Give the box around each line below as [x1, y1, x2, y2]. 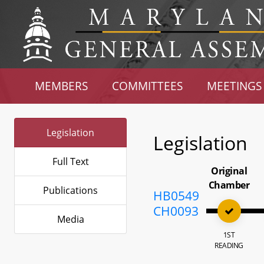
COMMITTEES [112, 78, 183, 93]
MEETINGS [206, 78, 262, 93]
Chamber [208, 179, 250, 192]
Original [211, 164, 247, 177]
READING [214, 240, 243, 250]
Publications [43, 184, 98, 197]
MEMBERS [35, 78, 88, 93]
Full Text [52, 155, 89, 168]
